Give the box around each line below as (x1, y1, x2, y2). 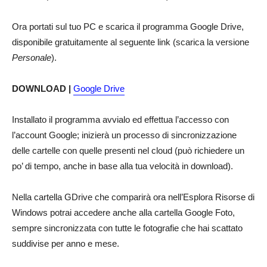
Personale (12, 52, 51, 63)
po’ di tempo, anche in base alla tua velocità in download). (12, 161, 233, 172)
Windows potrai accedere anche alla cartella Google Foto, (12, 207, 235, 218)
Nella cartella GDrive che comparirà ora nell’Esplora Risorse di (12, 192, 254, 203)
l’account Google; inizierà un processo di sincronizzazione (12, 130, 237, 141)
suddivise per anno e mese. (12, 238, 119, 249)
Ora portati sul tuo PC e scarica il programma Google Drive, (12, 21, 244, 32)
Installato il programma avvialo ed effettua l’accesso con (12, 114, 229, 125)
